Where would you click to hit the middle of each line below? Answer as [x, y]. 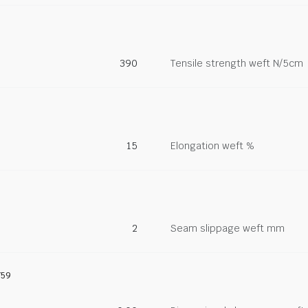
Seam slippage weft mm [228, 228]
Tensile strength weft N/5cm [237, 63]
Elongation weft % [212, 145]
